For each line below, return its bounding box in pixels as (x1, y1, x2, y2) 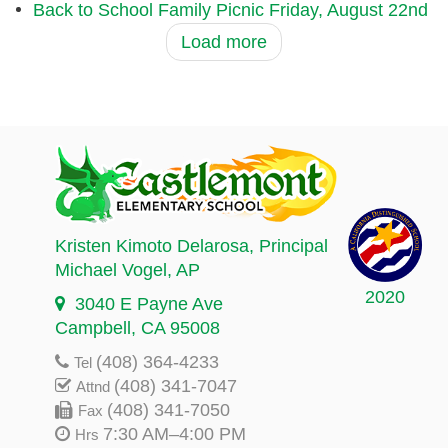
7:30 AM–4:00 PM (103, 423, 246, 444)
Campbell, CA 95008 (55, 317, 220, 338)
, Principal (249, 235, 328, 256)
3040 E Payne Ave (75, 293, 223, 314)
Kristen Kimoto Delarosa (55, 235, 249, 256)
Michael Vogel (55, 259, 167, 280)
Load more (181, 32, 267, 53)
